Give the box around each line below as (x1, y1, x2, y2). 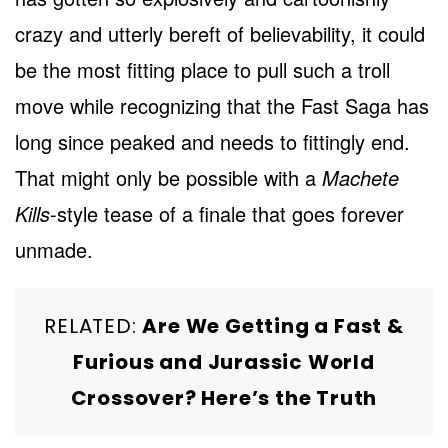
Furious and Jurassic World (73, 347, 375, 376)
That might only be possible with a (15, 162, 322, 192)
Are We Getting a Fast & (142, 311, 404, 340)
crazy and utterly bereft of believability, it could (15, 18, 425, 48)
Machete (322, 162, 399, 192)
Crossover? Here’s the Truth (70, 383, 378, 412)
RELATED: (44, 311, 143, 340)
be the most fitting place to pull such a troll (15, 54, 390, 84)
